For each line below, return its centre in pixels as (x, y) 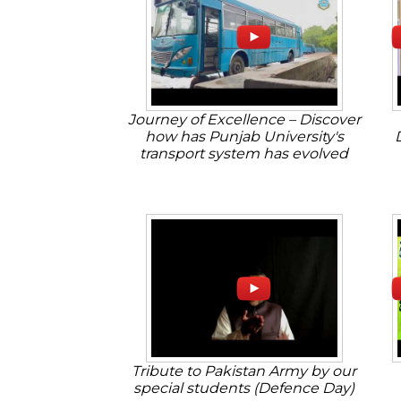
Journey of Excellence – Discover (244, 119)
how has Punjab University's (244, 137)
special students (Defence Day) (244, 388)
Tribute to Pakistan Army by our (244, 371)
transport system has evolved (244, 154)
